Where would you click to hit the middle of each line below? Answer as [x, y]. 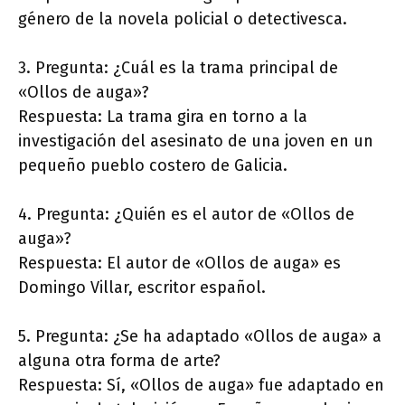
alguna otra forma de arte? [119, 361]
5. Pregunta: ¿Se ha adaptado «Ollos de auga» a [200, 337]
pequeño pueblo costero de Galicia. [153, 166]
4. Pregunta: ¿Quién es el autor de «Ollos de [186, 215]
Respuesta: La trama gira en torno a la [163, 117]
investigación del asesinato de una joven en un [196, 141]
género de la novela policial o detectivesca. [183, 19]
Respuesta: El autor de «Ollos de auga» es [179, 264]
